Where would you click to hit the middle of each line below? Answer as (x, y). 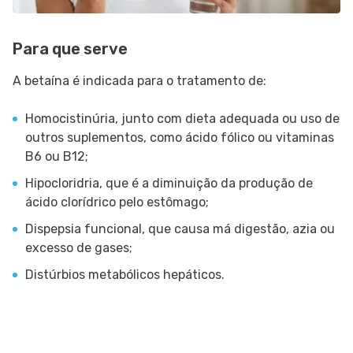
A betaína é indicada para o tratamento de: (139, 81)
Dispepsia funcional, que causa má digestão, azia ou (180, 229)
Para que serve (70, 49)
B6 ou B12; (57, 157)
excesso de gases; (79, 248)
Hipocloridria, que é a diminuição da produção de (169, 184)
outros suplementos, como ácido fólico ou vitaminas (180, 138)
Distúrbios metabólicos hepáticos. (125, 275)
